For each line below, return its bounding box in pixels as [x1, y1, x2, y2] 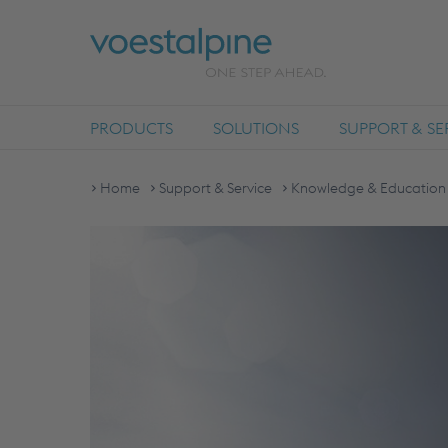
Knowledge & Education [291, 179, 446, 197]
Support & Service [159, 179, 272, 197]
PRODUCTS [90, 118, 173, 138]
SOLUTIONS [213, 118, 299, 138]
